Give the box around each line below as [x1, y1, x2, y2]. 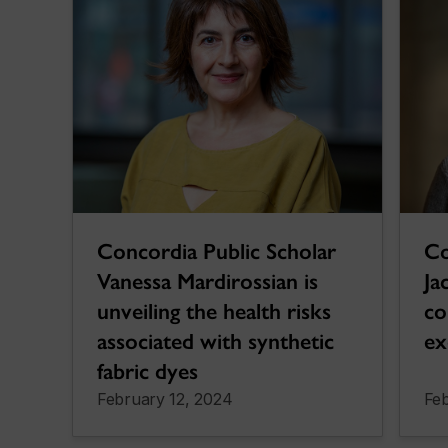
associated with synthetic [97, 328, 334, 356]
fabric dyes [97, 358, 198, 386]
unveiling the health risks [97, 298, 331, 326]
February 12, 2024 [97, 389, 233, 410]
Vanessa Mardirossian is [97, 268, 318, 296]
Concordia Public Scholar [97, 238, 336, 266]
